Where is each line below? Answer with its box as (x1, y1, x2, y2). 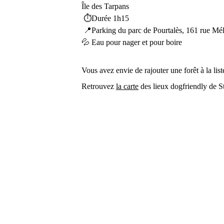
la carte (116, 82, 139, 90)
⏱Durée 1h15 (83, 14, 129, 22)
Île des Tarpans (81, 2, 129, 10)
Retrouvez (81, 82, 116, 90)
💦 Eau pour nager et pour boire (81, 38, 182, 46)
